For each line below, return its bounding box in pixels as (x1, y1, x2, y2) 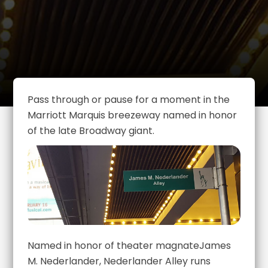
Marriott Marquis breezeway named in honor (28, 108, 237, 122)
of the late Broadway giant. (28, 123, 155, 138)
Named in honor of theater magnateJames (28, 238, 232, 252)
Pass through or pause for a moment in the (28, 92, 230, 106)
